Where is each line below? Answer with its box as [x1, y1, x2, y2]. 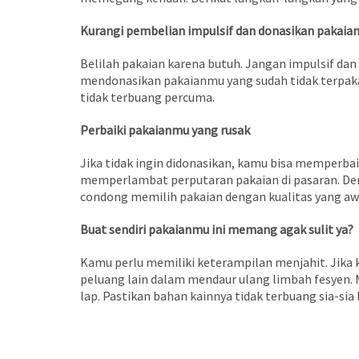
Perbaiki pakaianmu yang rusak [79, 122, 250, 139]
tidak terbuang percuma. [79, 89, 215, 106]
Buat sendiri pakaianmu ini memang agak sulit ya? [79, 221, 353, 238]
